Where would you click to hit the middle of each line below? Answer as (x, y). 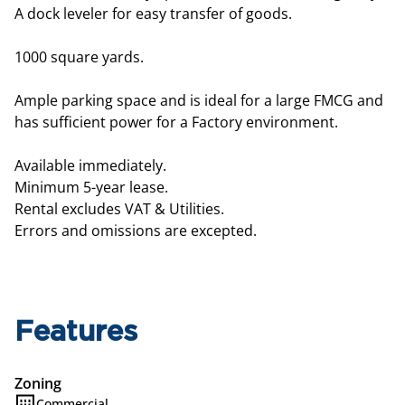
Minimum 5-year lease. (91, 187)
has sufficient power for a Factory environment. (176, 122)
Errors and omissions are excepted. (136, 231)
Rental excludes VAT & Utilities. (119, 209)
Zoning (38, 383)
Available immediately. (90, 165)
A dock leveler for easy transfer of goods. (153, 14)
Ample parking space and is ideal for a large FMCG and (199, 100)
